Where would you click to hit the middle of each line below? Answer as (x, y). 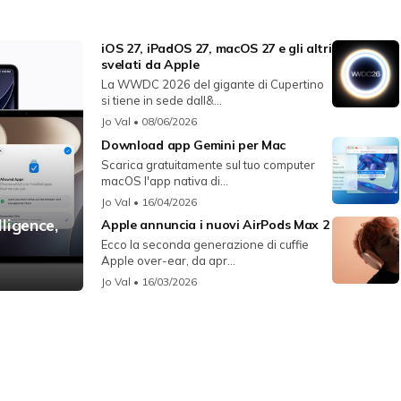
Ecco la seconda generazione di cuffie (205, 245)
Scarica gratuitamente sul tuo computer (209, 164)
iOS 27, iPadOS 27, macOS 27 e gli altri (217, 49)
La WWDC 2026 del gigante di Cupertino (213, 85)
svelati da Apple (150, 65)
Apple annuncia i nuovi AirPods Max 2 (215, 225)
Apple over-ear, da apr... (169, 261)
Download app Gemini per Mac (194, 145)
